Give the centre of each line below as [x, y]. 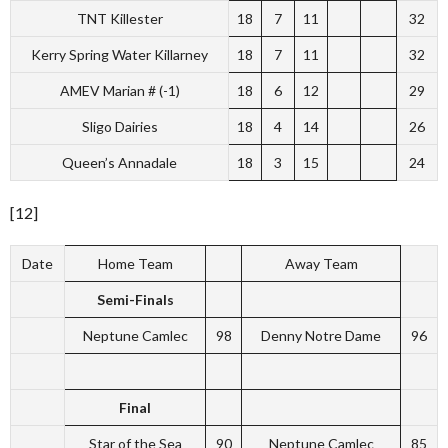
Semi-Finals [135, 299]
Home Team [135, 263]
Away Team [321, 263]
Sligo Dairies [119, 126]
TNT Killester [119, 18]
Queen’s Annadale [119, 162]
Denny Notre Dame [321, 335]
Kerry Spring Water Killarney [119, 54]
